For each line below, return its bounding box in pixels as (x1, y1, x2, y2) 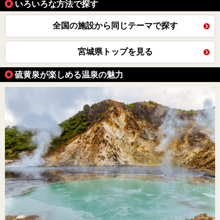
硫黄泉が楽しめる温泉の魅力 (15, 70, 123, 80)
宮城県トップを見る (77, 47, 153, 57)
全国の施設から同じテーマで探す (52, 21, 178, 31)
